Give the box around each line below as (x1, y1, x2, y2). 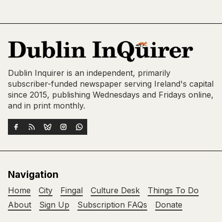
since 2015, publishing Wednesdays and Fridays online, (8, 90, 214, 100)
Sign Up (39, 200, 69, 210)
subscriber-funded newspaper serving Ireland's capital (8, 79, 214, 89)
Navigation (8, 168, 58, 181)
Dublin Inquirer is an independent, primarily (8, 68, 170, 78)
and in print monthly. (8, 101, 85, 111)
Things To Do (148, 185, 199, 196)
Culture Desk (91, 185, 140, 196)
